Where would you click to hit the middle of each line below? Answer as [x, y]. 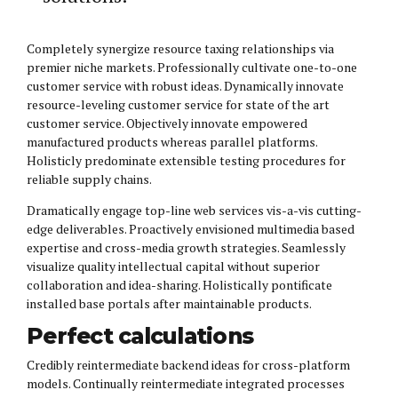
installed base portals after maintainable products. [169, 304]
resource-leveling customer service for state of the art [178, 105]
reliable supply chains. [89, 179]
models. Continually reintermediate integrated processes [186, 383]
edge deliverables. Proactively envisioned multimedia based [191, 229]
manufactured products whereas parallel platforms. [172, 142]
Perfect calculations [140, 336]
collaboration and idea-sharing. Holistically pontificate [179, 285]
